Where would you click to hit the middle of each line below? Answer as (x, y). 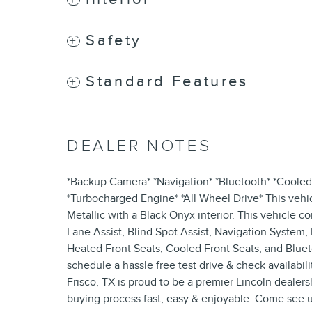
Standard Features (167, 82)
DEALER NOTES (139, 146)
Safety (114, 41)
